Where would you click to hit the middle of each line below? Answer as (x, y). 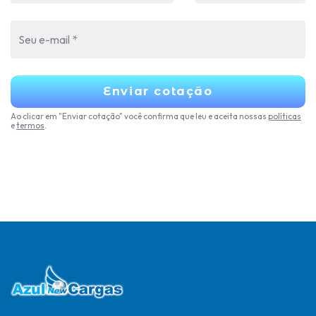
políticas (285, 116)
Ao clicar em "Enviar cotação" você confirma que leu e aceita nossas (139, 116)
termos (30, 125)
